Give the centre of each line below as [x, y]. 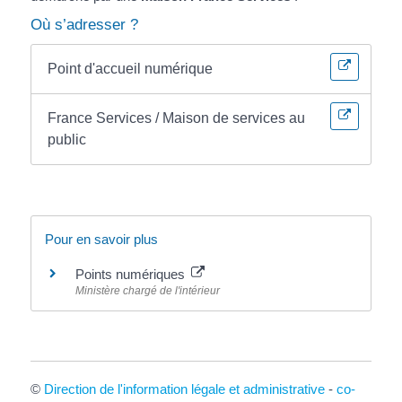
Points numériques [131, 275]
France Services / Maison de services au [177, 118]
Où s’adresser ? [84, 25]
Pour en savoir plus [101, 240]
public [67, 140]
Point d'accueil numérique [131, 69]
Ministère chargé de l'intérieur [147, 291]
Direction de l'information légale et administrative [184, 389]
